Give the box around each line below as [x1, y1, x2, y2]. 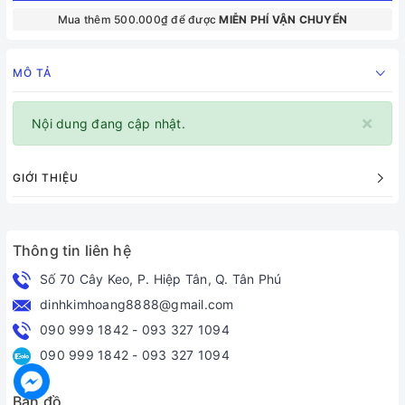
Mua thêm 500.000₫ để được [57, 13, 220, 26]
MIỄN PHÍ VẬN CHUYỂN [219, 13, 348, 26]
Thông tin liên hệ [13, 241, 131, 259]
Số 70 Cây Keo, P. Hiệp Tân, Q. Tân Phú [40, 271, 282, 287]
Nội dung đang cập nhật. [32, 116, 185, 131]
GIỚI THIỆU [13, 171, 79, 184]
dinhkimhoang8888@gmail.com [40, 297, 234, 312]
